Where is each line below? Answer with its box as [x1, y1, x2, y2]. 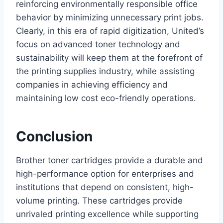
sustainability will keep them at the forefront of [16, 53, 203, 63]
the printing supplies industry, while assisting [16, 66, 195, 77]
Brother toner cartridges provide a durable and [16, 155, 203, 166]
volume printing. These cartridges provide [16, 196, 183, 206]
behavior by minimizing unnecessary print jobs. [16, 12, 204, 23]
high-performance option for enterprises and [16, 169, 194, 179]
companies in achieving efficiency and [16, 80, 168, 90]
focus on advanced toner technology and [16, 39, 180, 50]
